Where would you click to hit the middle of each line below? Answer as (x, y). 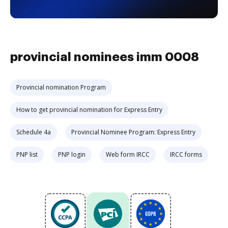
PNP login (72, 154)
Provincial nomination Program (61, 87)
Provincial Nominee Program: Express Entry (133, 132)
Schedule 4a (34, 132)
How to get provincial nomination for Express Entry (89, 110)
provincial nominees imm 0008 (105, 57)
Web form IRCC (128, 154)
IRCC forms (186, 154)
